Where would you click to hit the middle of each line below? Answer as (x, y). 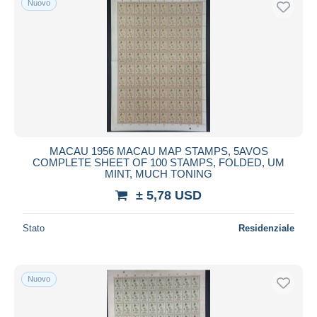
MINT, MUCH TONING (158, 173)
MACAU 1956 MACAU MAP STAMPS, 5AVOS (158, 151)
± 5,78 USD (169, 195)
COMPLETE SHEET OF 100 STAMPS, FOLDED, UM (158, 162)
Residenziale (266, 228)
